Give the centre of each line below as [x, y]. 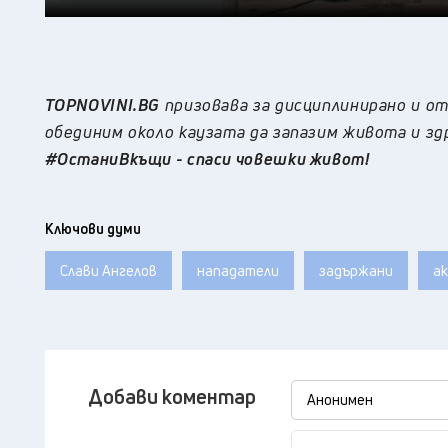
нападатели [237, 271]
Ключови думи [92, 229]
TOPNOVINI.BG [102, 105]
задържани [355, 271]
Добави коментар [171, 397]
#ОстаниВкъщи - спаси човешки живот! [207, 159]
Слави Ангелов [108, 271]
